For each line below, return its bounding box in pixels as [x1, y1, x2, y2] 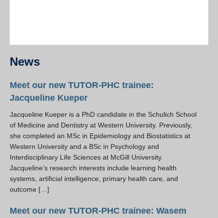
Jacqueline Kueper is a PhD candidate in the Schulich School [10, 110, 197, 118]
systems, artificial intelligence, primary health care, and [10, 175, 178, 182]
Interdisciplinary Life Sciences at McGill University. [10, 153, 163, 161]
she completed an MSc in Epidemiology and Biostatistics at [10, 132, 190, 140]
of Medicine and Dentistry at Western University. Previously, [10, 121, 192, 129]
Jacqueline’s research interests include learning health [10, 164, 177, 172]
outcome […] [10, 185, 49, 193]
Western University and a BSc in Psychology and [10, 143, 159, 150]
